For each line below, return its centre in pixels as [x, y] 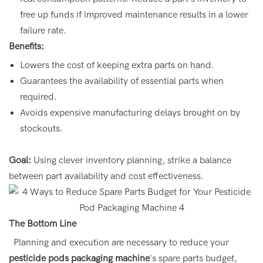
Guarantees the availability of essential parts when [122, 81]
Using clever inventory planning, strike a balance [131, 160]
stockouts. [42, 128]
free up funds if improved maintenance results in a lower [134, 14]
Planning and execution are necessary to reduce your [119, 242]
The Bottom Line [43, 223]
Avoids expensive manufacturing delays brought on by [130, 112]
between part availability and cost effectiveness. [106, 176]
